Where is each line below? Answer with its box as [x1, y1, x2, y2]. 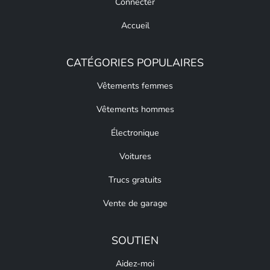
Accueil [121, 19, 149, 32]
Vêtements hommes [96, 103, 174, 116]
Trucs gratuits [108, 174, 162, 186]
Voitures [119, 150, 151, 163]
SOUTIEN [111, 233, 159, 248]
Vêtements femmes [97, 80, 173, 92]
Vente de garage [102, 197, 168, 210]
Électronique [111, 127, 159, 139]
